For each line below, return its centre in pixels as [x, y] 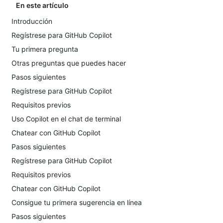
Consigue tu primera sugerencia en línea [77, 202]
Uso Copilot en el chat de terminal [66, 119]
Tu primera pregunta [45, 49]
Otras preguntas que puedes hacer [69, 63]
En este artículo [42, 5]
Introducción [32, 21]
